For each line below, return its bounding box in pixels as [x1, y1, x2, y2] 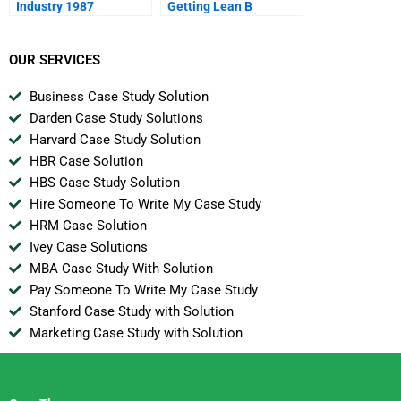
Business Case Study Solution [29, 88, 209, 105]
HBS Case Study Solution [29, 174, 180, 191]
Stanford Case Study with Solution [29, 303, 234, 320]
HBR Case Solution [29, 152, 143, 169]
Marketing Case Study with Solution [29, 324, 243, 341]
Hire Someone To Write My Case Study [29, 195, 261, 212]
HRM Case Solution [29, 217, 147, 234]
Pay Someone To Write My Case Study [29, 281, 258, 298]
